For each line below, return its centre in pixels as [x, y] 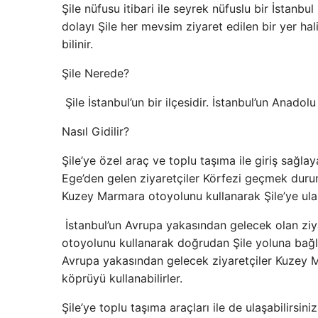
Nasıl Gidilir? [95, 131]
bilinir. [79, 44]
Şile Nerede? [95, 73]
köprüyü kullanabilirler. [124, 278]
